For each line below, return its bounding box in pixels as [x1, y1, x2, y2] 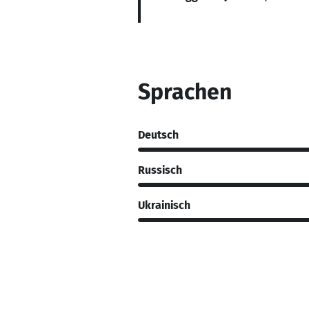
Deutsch [138, 128, 179, 141]
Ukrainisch [138, 198, 190, 212]
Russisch [138, 163, 182, 177]
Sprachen [138, 79, 232, 105]
